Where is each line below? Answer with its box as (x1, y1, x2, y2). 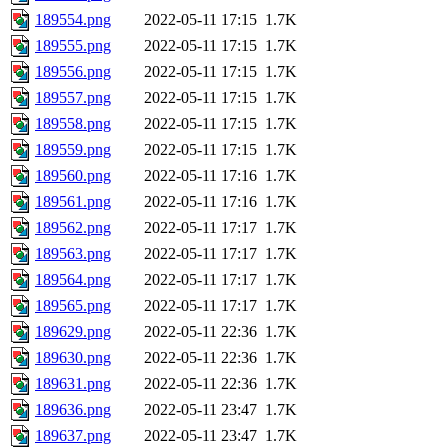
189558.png (35, 115, 111, 133)
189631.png (35, 375, 111, 393)
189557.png (35, 89, 111, 107)
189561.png (35, 193, 111, 211)
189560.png (35, 167, 111, 185)
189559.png (35, 141, 111, 159)
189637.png (35, 427, 111, 445)
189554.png (35, 11, 111, 29)
